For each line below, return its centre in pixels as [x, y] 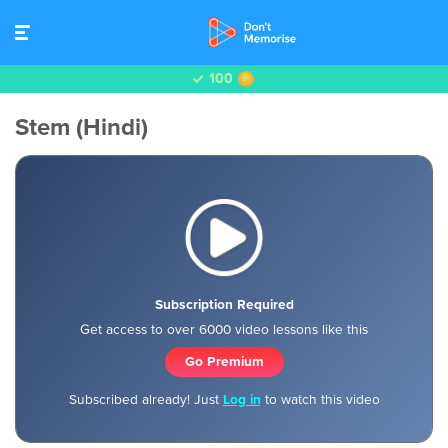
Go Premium [224, 361]
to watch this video [320, 399]
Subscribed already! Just [145, 399]
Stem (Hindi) [81, 127]
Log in [241, 399]
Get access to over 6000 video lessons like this [224, 329]
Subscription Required [224, 304]
